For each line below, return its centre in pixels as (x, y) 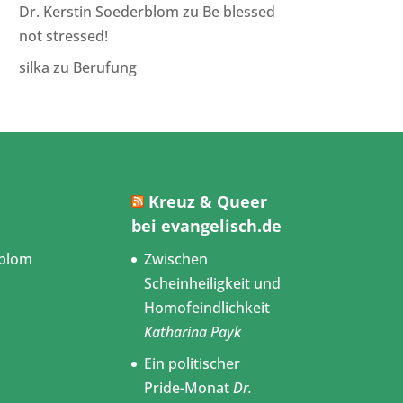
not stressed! (64, 36)
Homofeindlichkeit (206, 308)
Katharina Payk (192, 332)
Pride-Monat (186, 388)
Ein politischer (192, 364)
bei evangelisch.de (206, 226)
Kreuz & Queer (207, 202)
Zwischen (175, 260)
